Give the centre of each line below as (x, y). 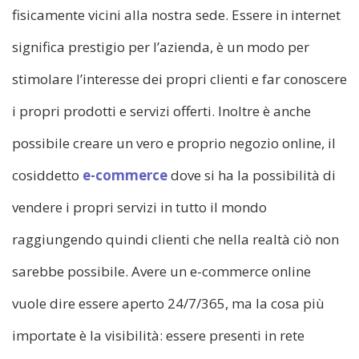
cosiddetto (46, 175)
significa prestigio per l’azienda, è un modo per (161, 47)
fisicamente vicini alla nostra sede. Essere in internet (176, 15)
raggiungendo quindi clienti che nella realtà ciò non (175, 240)
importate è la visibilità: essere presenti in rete (158, 336)
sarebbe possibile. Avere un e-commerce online (161, 272)
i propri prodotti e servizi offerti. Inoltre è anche (161, 111)
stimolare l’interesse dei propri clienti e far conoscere (179, 79)
